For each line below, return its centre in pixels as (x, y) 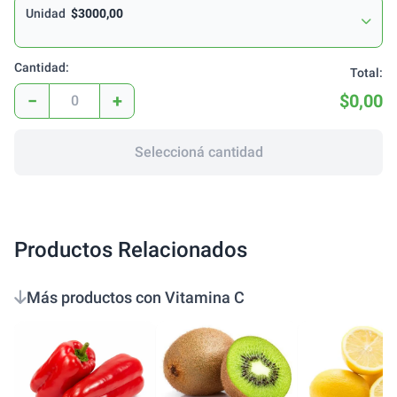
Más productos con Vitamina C (136, 297)
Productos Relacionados (131, 249)
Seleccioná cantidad (198, 152)
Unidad (46, 13)
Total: (366, 72)
